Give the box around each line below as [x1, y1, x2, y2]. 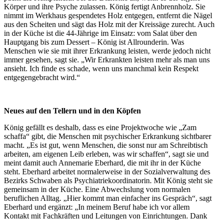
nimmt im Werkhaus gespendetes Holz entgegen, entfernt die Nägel [4, 11, 212, 20]
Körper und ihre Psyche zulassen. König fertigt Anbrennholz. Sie [4, 2, 205, 11]
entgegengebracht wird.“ [4, 73, 80, 82]
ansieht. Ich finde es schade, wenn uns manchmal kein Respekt [4, 64, 198, 73]
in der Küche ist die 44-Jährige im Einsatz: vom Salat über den [4, 29, 197, 38]
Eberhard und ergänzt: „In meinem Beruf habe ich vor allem [4, 203, 190, 212]
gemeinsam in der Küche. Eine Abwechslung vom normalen [4, 185, 191, 194]
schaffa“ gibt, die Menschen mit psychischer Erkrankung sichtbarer [4, 132, 211, 141]
